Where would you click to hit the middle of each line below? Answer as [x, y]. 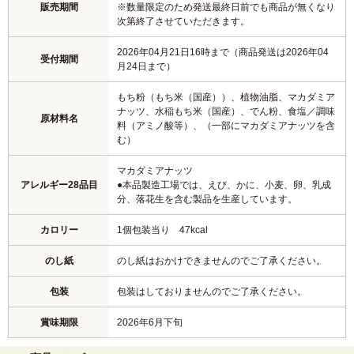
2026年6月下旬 [150, 323]
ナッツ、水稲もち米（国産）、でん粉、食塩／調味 [226, 112]
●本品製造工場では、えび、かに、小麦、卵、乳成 [224, 185]
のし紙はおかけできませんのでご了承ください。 [221, 261]
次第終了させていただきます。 [183, 22]
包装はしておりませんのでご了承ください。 [212, 292]
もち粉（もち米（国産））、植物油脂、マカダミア [226, 98]
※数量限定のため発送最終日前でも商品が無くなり [226, 8]
